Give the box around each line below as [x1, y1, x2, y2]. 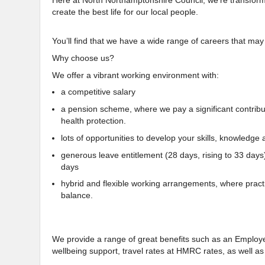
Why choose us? [52, 53, 114, 63]
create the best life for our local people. [52, 7, 198, 17]
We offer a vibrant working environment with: [52, 70, 219, 80]
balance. [61, 190, 93, 201]
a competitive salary [61, 87, 135, 97]
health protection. [61, 116, 126, 126]
